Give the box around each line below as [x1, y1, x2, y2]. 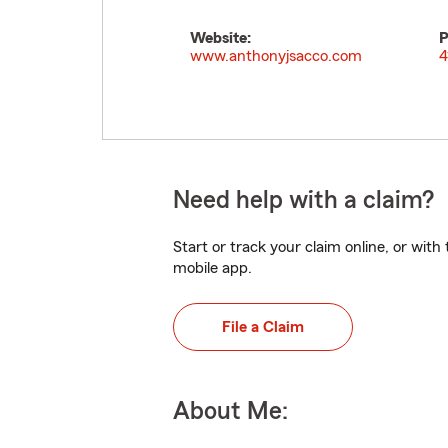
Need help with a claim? [173, 188, 434, 213]
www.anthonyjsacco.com [190, 48, 362, 64]
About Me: [173, 399, 288, 424]
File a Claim [222, 319, 304, 335]
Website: [190, 30, 251, 46]
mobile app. [173, 260, 252, 276]
